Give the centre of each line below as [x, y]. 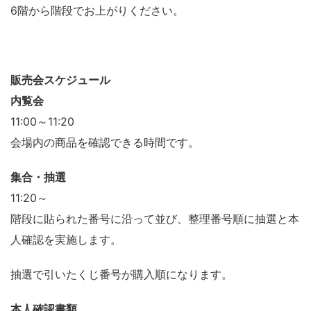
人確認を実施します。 [66, 239]
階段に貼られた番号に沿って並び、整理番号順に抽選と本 [155, 218]
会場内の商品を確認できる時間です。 [105, 142]
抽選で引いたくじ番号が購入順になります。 [121, 274]
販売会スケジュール [60, 79]
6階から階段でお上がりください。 [97, 10]
